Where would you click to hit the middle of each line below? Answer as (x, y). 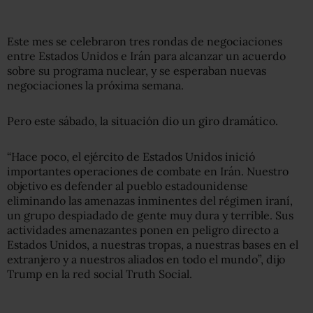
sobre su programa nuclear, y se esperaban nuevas (137, 70)
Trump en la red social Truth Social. (100, 274)
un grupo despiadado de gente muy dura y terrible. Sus (150, 215)
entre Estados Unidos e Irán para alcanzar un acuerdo (146, 56)
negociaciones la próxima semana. (95, 85)
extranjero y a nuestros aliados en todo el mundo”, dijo (146, 259)
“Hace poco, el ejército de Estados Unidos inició (131, 156)
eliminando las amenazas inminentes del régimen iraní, (150, 200)
